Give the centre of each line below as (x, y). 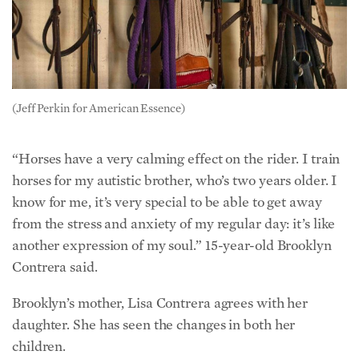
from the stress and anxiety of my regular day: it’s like (174, 224)
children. (39, 346)
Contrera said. (55, 267)
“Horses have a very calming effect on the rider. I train (176, 159)
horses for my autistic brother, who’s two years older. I (175, 180)
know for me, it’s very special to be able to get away (167, 202)
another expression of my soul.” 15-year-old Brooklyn (172, 245)
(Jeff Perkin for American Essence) (99, 109)
